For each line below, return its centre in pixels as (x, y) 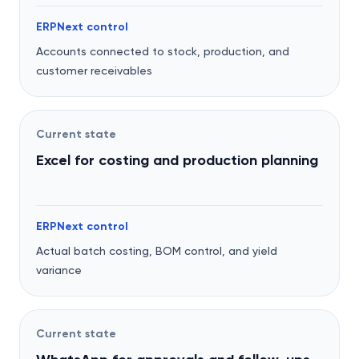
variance (59, 270)
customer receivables (94, 71)
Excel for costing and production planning (177, 160)
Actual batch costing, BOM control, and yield (157, 251)
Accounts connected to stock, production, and (163, 51)
